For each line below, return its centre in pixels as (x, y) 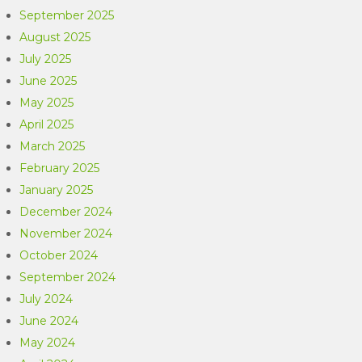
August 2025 (55, 38)
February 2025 (60, 168)
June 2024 (49, 321)
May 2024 (48, 343)
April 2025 (47, 125)
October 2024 (59, 256)
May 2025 (47, 103)
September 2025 (67, 16)
